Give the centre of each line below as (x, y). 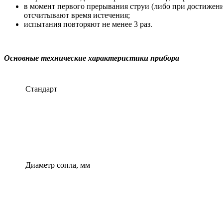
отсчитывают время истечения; (77, 15)
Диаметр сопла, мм (58, 165)
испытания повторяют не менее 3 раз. (88, 24)
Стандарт (41, 89)
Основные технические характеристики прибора (92, 58)
